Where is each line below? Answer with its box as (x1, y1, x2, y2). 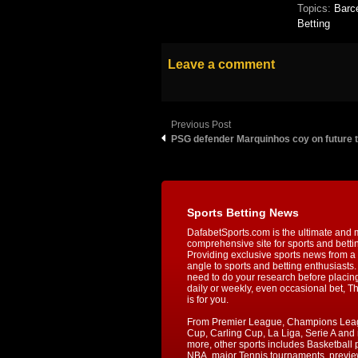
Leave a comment (168, 58, 275, 72)
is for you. (187, 294, 229, 306)
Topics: (297, 2, 334, 15)
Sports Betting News (187, 206, 299, 220)
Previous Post (171, 119, 231, 131)
